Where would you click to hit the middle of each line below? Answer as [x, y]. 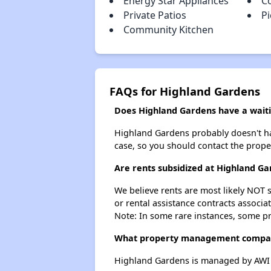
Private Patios [155, 15]
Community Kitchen [168, 30]
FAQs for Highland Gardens [184, 91]
